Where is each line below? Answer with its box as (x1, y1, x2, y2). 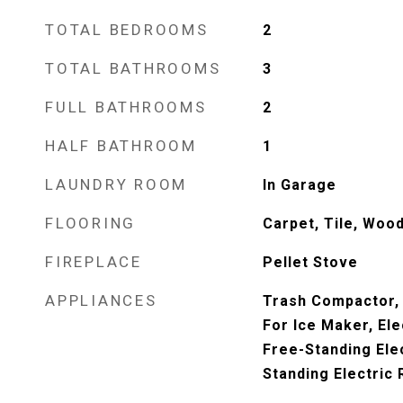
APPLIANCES (45, 291, 157, 309)
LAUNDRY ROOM (45, 175, 187, 193)
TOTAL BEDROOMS (45, 21, 209, 39)
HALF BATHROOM (45, 137, 197, 155)
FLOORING (45, 214, 136, 232)
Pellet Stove (262, 254, 358, 271)
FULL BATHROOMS (45, 98, 207, 116)
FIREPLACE (45, 253, 142, 271)
